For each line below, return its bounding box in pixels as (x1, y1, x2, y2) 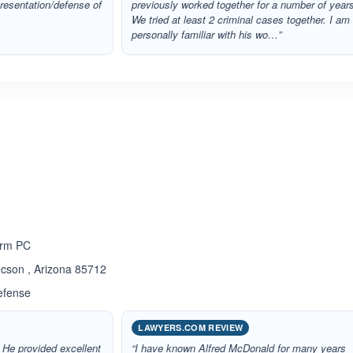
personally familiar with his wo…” (132, 27, 282, 42)
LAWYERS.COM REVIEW (138, 321, 243, 333)
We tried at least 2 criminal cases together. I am (132, 12, 351, 27)
